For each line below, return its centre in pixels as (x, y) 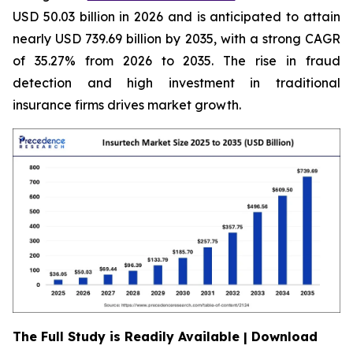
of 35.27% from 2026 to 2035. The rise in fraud (176, 61)
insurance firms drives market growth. (127, 105)
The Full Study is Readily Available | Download (165, 336)
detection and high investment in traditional (176, 83)
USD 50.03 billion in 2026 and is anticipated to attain (176, 17)
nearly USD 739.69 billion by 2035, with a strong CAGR (176, 39)
